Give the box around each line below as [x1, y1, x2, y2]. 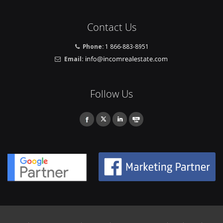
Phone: [81, 42, 104, 51]
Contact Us [87, 20, 136, 34]
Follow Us [90, 87, 133, 101]
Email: [62, 54, 83, 63]
